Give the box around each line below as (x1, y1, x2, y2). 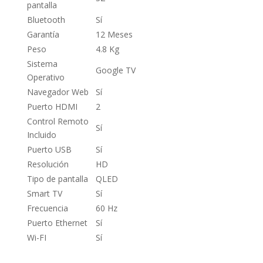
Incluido (26, 129, 56, 141)
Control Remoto (26, 116, 89, 127)
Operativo (26, 72, 65, 83)
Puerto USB (26, 144, 72, 156)
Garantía (26, 29, 59, 41)
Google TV (95, 65, 136, 76)
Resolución (26, 159, 69, 170)
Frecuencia (26, 203, 68, 214)
